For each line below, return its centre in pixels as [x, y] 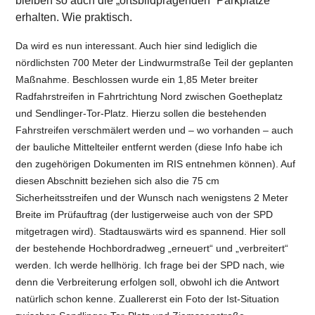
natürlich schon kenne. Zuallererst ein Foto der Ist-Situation [148, 298]
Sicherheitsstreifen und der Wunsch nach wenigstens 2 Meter [152, 197]
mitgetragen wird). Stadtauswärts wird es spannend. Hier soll [151, 231]
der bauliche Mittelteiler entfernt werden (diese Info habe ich [149, 147]
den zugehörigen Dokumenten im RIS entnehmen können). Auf [156, 163]
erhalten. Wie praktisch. [74, 17]
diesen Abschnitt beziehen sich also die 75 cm [118, 180]
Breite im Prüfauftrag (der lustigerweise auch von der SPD [144, 214]
